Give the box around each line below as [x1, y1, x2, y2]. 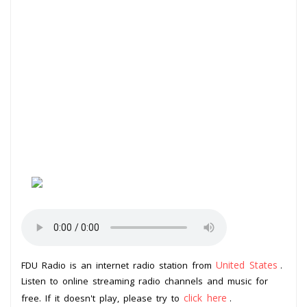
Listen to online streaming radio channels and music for [21, 274, 268, 287]
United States [216, 258, 278, 271]
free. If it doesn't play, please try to [21, 291, 184, 304]
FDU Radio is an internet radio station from [21, 258, 216, 271]
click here [184, 291, 227, 304]
